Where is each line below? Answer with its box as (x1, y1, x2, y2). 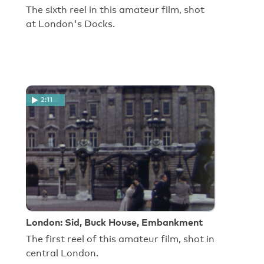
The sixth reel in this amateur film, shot (26, 4, 204, 16)
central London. (26, 247, 98, 259)
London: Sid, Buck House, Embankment (26, 216, 203, 229)
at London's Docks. (26, 18, 115, 30)
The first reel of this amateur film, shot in (26, 233, 214, 245)
